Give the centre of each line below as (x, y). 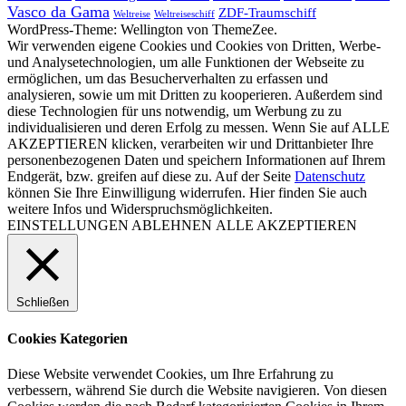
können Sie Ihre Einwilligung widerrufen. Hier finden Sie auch (187, 192)
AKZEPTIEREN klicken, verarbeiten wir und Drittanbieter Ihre (190, 143)
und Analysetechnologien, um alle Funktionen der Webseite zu (186, 62)
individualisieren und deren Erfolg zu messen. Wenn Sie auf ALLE (198, 127)
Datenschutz (330, 176)
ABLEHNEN (172, 225)
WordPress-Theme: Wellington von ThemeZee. (142, 29)
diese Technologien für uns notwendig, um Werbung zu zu (174, 111)
